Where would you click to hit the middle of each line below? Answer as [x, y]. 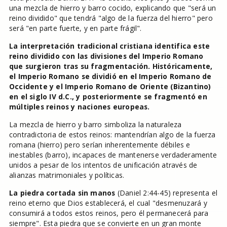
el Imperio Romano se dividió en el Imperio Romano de [110, 76]
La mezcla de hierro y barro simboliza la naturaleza [95, 124]
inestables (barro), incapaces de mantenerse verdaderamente [113, 155]
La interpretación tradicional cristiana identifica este [109, 46]
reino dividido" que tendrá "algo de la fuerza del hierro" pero [111, 18]
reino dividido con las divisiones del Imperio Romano [106, 56]
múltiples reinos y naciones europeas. [79, 107]
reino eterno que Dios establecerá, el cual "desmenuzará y [108, 203]
